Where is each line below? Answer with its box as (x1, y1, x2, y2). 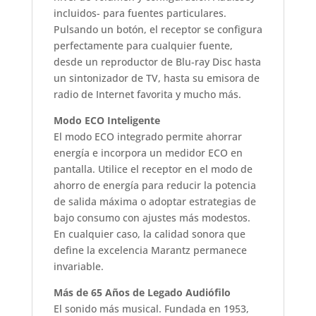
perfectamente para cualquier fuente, (53, 38, 233, 52)
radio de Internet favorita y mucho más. (53, 87, 241, 101)
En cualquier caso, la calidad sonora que (53, 226, 245, 241)
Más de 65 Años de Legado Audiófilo (53, 285, 231, 299)
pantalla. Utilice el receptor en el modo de (53, 162, 253, 176)
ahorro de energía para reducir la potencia (53, 178, 256, 192)
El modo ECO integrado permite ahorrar (53, 129, 242, 143)
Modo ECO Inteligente (53, 113, 160, 127)
